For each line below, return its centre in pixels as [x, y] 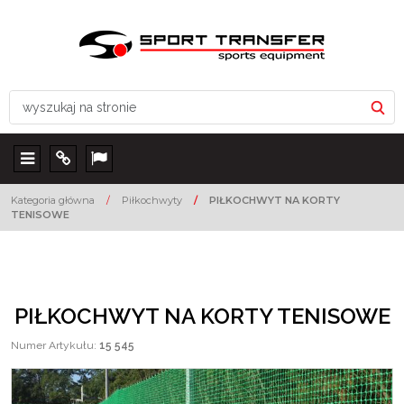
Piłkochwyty [152, 200]
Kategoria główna [53, 200]
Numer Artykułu [52, 345]
